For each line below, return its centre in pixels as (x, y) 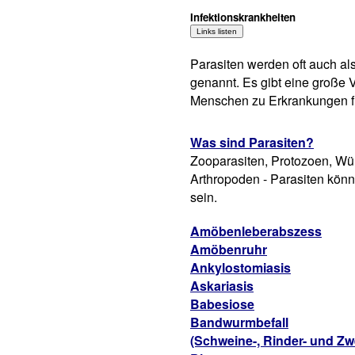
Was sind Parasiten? (252, 142)
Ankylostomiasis (240, 267)
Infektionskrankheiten (243, 17)
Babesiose (222, 304)
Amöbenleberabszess (256, 231)
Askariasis (222, 286)
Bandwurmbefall (239, 322)
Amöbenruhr (229, 249)
